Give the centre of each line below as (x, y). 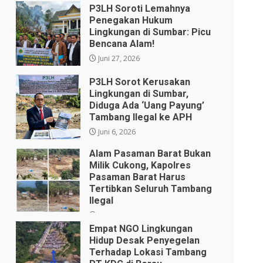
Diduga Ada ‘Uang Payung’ (147, 106)
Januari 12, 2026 (124, 215)
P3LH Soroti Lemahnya (140, 9)
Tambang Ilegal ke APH (141, 117)
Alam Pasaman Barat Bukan (150, 154)
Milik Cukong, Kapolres (140, 166)
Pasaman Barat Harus (138, 177)
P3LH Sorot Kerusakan (140, 82)
